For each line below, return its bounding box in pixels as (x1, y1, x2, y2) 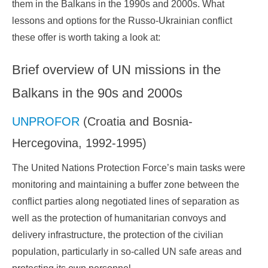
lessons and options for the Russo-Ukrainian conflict (12, 16, 232, 26)
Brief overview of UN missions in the (12, 62, 221, 78)
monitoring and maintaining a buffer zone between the (12, 179, 239, 190)
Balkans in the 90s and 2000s (12, 86, 182, 101)
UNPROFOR (12, 115, 80, 129)
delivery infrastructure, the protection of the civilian (12, 230, 223, 240)
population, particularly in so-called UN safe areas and (12, 246, 242, 257)
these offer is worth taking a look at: (12, 32, 160, 43)
